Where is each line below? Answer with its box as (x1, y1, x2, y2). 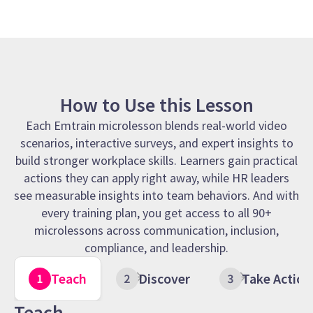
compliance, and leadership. (85, 240, 228, 256)
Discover (138, 270, 190, 288)
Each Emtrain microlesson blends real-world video (26, 117, 287, 134)
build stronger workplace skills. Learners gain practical (15, 152, 298, 169)
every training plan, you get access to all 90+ (41, 205, 272, 221)
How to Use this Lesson (59, 92, 254, 118)
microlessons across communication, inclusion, (34, 222, 279, 239)
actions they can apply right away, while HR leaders (24, 170, 289, 187)
